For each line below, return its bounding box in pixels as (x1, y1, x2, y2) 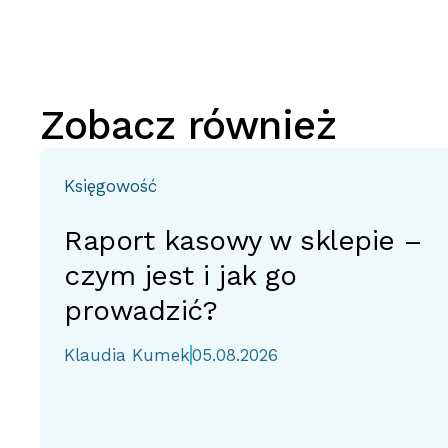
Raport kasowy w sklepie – (64, 224, 422, 257)
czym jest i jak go (64, 259, 297, 292)
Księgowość (64, 175, 157, 196)
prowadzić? (64, 294, 218, 327)
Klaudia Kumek (64, 345, 190, 365)
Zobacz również (40, 102, 337, 149)
